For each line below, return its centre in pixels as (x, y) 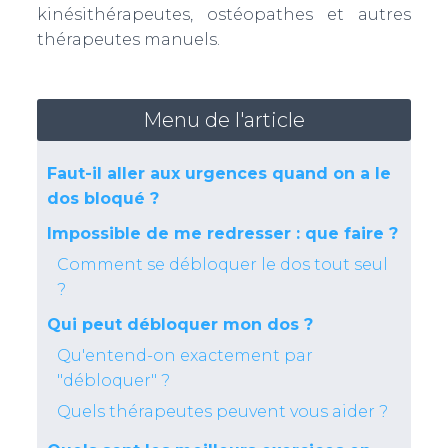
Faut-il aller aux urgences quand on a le (218, 173)
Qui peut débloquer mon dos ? (179, 324)
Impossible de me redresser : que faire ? (222, 233)
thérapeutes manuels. (128, 39)
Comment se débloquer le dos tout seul (222, 264)
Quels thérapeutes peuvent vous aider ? (222, 411)
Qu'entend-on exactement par (184, 355)
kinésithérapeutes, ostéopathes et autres (224, 14)
